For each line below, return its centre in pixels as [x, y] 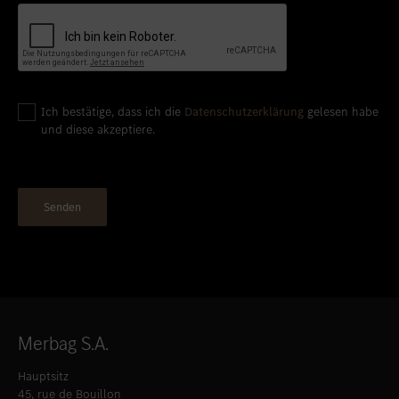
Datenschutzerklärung [244, 98]
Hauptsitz [43, 362]
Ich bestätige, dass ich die [113, 98]
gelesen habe [341, 98]
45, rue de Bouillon [69, 380]
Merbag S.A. [63, 330]
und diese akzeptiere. [98, 116]
